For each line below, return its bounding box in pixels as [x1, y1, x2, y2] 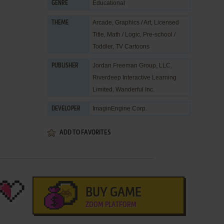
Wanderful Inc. [115, 86, 154, 93]
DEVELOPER [51, 106, 80, 112]
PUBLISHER [51, 63, 78, 69]
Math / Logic [107, 31, 140, 38]
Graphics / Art [115, 19, 151, 26]
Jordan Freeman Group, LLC [92, 62, 170, 69]
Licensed [154, 19, 179, 26]
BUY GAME [85, 186, 141, 199]
